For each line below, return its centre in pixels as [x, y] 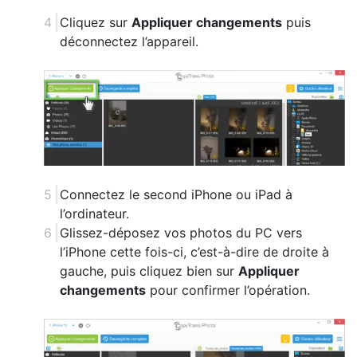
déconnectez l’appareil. [129, 41]
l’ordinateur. [94, 214]
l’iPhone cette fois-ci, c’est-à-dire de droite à [194, 252]
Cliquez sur [96, 22]
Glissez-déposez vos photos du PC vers [181, 233]
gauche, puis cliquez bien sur [149, 271]
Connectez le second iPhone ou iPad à [176, 195]
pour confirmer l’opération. [228, 290]
